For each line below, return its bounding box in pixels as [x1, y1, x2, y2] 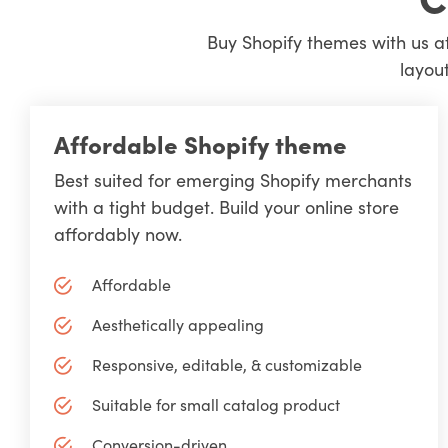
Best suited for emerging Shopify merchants [53, 166, 412, 192]
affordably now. [53, 220, 182, 246]
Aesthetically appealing [91, 313, 264, 336]
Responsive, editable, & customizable [91, 353, 362, 376]
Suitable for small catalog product [91, 393, 340, 416]
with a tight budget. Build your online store [53, 193, 399, 219]
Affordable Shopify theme [53, 126, 347, 160]
